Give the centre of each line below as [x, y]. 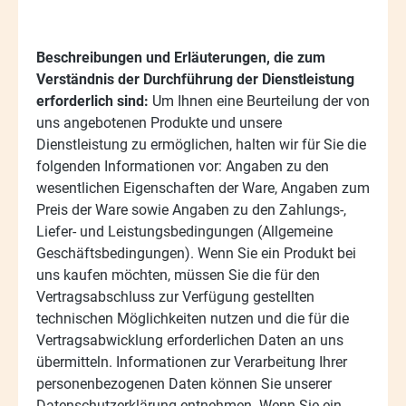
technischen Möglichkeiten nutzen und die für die [193, 318]
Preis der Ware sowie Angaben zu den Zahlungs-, [191, 209]
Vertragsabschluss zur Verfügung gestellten [175, 296]
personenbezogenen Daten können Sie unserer [184, 383]
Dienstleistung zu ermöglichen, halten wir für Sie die [201, 144]
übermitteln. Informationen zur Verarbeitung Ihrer [192, 362]
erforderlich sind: [92, 101]
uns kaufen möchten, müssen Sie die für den [178, 275]
